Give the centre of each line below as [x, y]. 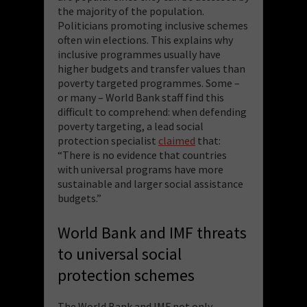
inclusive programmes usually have [139, 54]
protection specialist [108, 140]
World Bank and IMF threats [152, 232]
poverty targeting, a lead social [131, 126]
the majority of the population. [131, 11]
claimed [177, 140]
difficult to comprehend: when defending [152, 111]
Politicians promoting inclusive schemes [153, 25]
